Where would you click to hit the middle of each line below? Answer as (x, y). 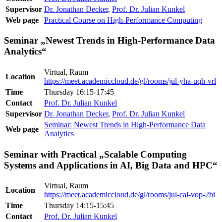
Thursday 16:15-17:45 (79, 92)
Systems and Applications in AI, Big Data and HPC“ (111, 165)
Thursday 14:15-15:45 (79, 206)
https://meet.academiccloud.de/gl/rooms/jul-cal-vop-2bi (130, 195)
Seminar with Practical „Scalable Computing (95, 154)
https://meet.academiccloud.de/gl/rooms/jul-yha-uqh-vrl (130, 81)
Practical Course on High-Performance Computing (123, 20)
